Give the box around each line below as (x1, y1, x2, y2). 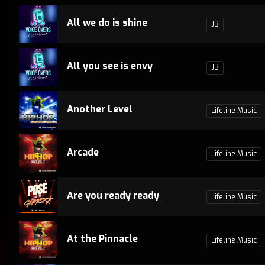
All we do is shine (67, 17, 147, 29)
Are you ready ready (67, 189, 159, 202)
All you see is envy (67, 60, 153, 72)
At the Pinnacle (67, 232, 138, 245)
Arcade (67, 146, 99, 159)
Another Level (67, 103, 132, 115)
